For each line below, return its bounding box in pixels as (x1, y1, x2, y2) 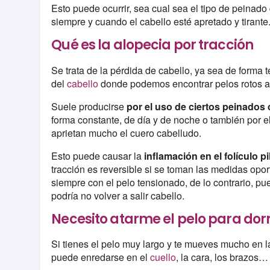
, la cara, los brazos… (176, 250, 269, 264)
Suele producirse (51, 99, 127, 113)
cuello (150, 250, 177, 264)
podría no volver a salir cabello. (51, 188, 185, 202)
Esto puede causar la (51, 148, 145, 163)
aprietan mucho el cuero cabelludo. (51, 125, 202, 140)
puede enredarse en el (51, 250, 151, 264)
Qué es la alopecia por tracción (51, 36, 254, 55)
